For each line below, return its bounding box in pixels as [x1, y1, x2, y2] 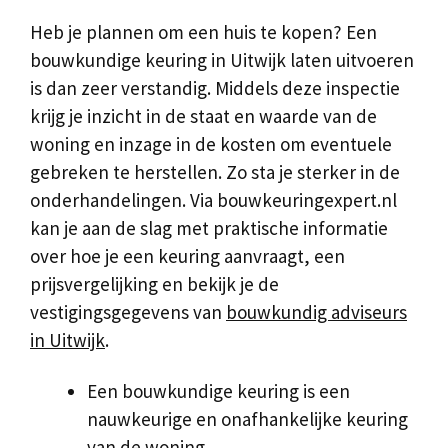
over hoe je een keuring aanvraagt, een [30, 244, 345, 268]
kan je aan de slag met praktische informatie [30, 216, 388, 240]
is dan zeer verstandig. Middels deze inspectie [30, 76, 400, 100]
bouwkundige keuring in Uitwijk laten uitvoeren [30, 48, 414, 72]
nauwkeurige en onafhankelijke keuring [87, 406, 408, 431]
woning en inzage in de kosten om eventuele [30, 132, 392, 156]
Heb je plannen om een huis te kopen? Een [30, 20, 377, 44]
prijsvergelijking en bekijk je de [30, 272, 279, 296]
